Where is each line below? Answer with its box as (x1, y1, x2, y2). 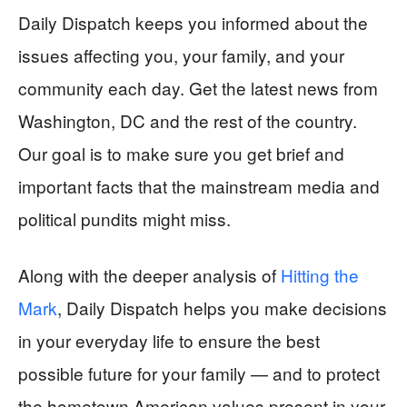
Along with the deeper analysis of (18, 262, 281, 287)
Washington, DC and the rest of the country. (18, 107, 357, 133)
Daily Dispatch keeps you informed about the (18, 9, 368, 35)
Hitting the (281, 262, 359, 287)
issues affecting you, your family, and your (18, 42, 344, 67)
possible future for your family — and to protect (18, 360, 380, 385)
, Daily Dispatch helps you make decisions (57, 294, 387, 320)
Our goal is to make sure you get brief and (18, 140, 344, 165)
